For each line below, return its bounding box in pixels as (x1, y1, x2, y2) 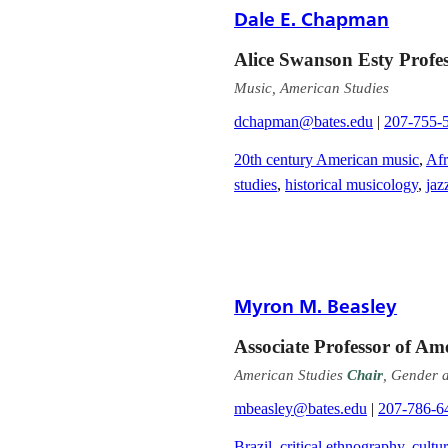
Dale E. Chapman (234, 7, 390, 30)
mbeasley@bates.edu (234, 399, 368, 417)
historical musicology (285, 175, 419, 193)
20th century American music (234, 150, 420, 168)
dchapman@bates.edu (234, 112, 374, 130)
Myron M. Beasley (234, 294, 398, 317)
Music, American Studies (234, 78, 390, 96)
